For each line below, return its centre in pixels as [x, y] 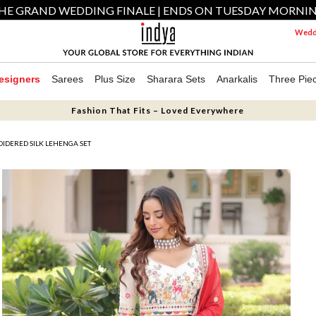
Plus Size [115, 79]
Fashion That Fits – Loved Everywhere [158, 110]
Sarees [67, 79]
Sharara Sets [176, 79]
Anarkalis [237, 79]
